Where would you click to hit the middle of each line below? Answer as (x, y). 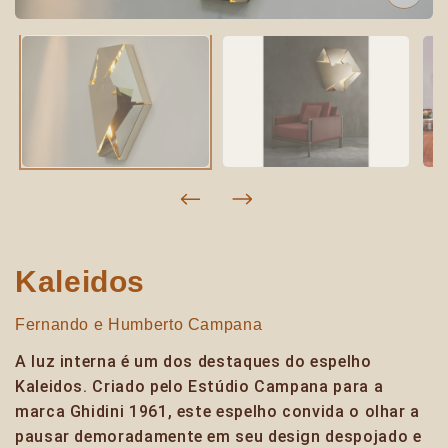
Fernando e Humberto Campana (139, 324)
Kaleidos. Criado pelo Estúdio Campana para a (199, 386)
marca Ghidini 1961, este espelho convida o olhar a (218, 411)
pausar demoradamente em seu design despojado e (218, 436)
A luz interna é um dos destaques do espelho (193, 361)
